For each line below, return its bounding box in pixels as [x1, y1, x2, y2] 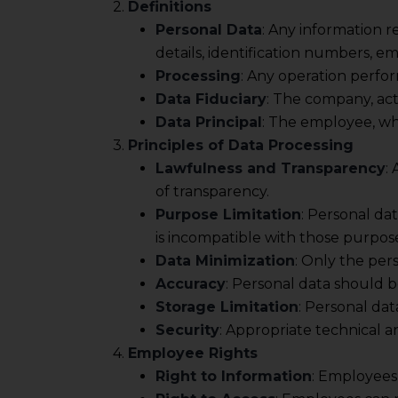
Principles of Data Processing [128, 136, 354, 154]
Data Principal [155, 113, 262, 131]
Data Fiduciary [155, 90, 267, 107]
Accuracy [155, 275, 226, 292]
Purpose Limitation [155, 205, 301, 223]
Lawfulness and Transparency [155, 159, 386, 177]
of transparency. [155, 182, 269, 200]
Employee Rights [128, 344, 258, 362]
